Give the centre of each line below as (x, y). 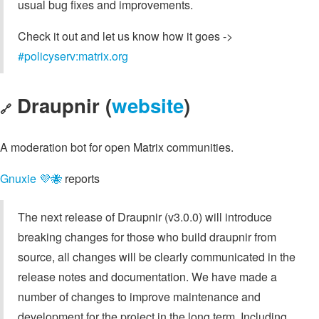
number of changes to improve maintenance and (139, 296)
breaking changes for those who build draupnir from (147, 236)
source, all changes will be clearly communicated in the (157, 256)
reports (81, 178)
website (148, 105)
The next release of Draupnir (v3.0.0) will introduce (145, 216)
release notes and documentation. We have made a (147, 276)
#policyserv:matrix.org (73, 56)
